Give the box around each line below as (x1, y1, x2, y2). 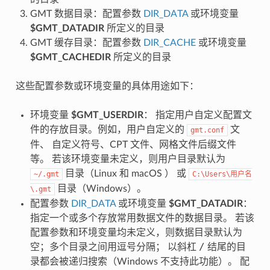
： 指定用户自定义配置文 (143, 110, 252, 120)
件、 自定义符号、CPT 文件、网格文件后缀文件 (30, 139, 236, 149)
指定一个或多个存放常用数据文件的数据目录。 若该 (30, 213, 254, 223)
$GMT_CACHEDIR (30, 52, 111, 62)
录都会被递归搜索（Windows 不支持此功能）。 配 (30, 256, 250, 266)
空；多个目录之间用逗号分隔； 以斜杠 (30, 242, 199, 252)
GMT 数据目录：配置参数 (30, 8, 143, 19)
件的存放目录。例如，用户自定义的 (30, 124, 187, 134)
